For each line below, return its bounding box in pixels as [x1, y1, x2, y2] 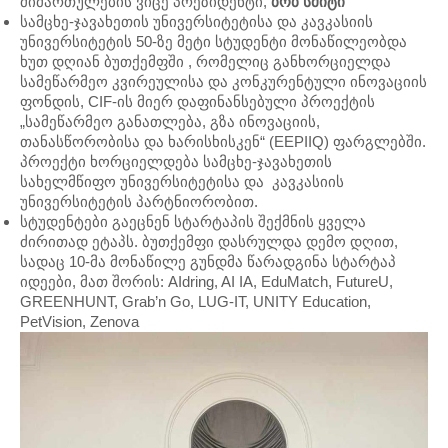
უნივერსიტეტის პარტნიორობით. [20, 193, 258, 210]
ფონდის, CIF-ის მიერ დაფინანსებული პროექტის [20, 93, 375, 110]
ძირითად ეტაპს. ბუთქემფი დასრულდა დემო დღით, [20, 233, 398, 250]
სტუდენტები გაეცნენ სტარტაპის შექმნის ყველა [20, 213, 366, 230]
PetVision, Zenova [20, 313, 139, 330]
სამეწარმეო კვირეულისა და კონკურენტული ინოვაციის [20, 73, 427, 90]
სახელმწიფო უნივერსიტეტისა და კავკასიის [20, 173, 344, 190]
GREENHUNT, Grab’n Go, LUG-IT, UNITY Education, [20, 293, 371, 310]
